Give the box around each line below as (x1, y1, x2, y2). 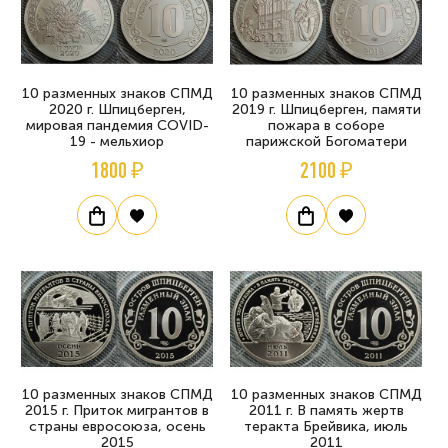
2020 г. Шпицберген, (48, 100, 186, 118)
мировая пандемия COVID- (25, 116, 209, 134)
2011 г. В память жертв (248, 402, 404, 420)
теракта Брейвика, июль (244, 418, 408, 436)
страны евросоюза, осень (28, 418, 206, 436)
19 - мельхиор (70, 132, 164, 150)
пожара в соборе (267, 116, 385, 134)
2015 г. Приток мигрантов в (25, 402, 209, 420)
